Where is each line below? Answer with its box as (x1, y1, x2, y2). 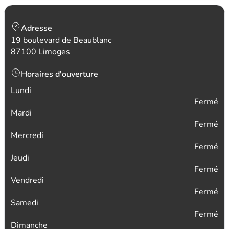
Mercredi (11, 130, 43, 141)
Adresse (21, 22, 52, 34)
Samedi (11, 197, 38, 209)
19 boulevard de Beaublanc (11, 35, 111, 46)
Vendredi (11, 175, 44, 186)
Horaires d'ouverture (21, 68, 98, 80)
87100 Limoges (11, 46, 70, 57)
